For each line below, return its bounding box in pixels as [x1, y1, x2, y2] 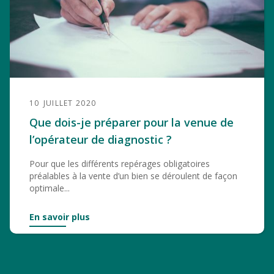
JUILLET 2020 [43, 98, 97, 108]
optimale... [29, 182, 70, 194]
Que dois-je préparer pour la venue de [29, 115, 234, 130]
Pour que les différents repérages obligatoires [29, 158, 210, 169]
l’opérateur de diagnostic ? [29, 132, 172, 147]
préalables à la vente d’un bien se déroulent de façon [29, 170, 237, 182]
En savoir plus [29, 211, 90, 223]
